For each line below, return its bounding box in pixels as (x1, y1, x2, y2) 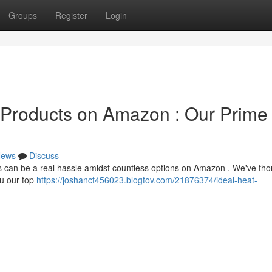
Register (55, 9, 87, 21)
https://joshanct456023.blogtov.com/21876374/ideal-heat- (36, 174, 257, 186)
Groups (8, 9, 37, 21)
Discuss (29, 149, 59, 161)
